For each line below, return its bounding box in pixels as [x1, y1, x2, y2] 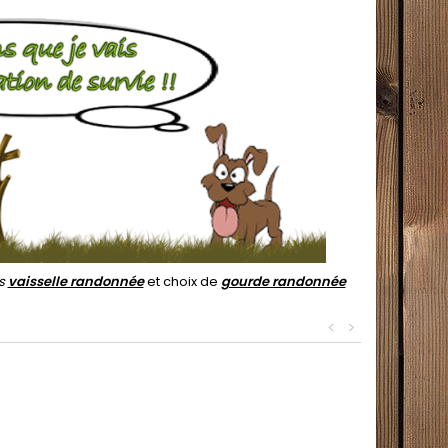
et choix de [146, 271, 218, 291]
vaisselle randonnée [7, 271, 144, 291]
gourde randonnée [220, 271, 346, 291]
